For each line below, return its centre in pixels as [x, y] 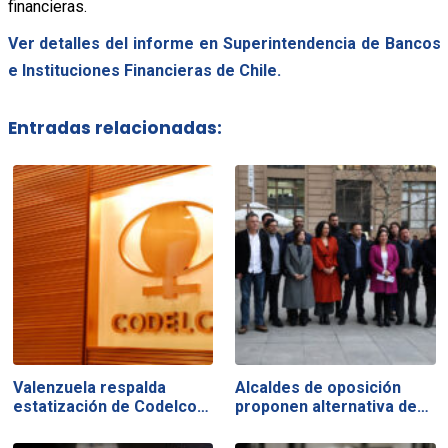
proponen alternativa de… [332, 406]
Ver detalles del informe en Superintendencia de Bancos [224, 43]
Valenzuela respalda [89, 387]
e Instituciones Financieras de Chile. [144, 70]
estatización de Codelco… [110, 406]
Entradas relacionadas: [114, 128]
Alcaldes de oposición [318, 387]
